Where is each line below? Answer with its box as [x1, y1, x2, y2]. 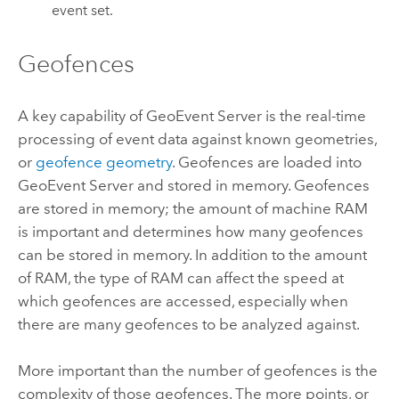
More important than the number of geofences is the [17, 362, 378, 380]
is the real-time [261, 106, 366, 125]
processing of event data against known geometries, [17, 129, 377, 148]
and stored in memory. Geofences [133, 175, 370, 194]
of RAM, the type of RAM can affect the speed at [17, 268, 344, 287]
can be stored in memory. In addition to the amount [17, 245, 367, 264]
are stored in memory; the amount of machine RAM [17, 199, 368, 217]
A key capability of [17, 106, 146, 125]
